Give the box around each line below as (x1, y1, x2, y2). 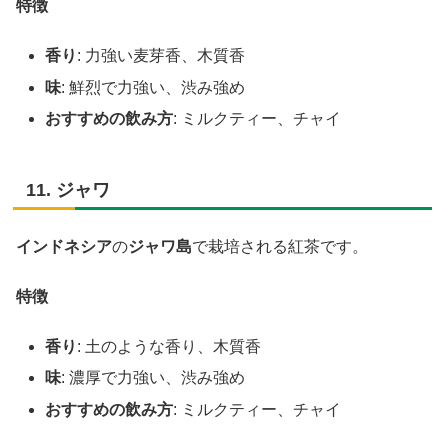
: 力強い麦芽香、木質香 (77, 47, 246, 65)
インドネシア (16, 237, 112, 255)
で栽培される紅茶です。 (192, 237, 368, 255)
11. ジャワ (26, 179, 110, 200)
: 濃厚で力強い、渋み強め (61, 369, 246, 387)
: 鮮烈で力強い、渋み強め (61, 78, 246, 96)
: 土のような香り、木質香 (77, 338, 262, 356)
